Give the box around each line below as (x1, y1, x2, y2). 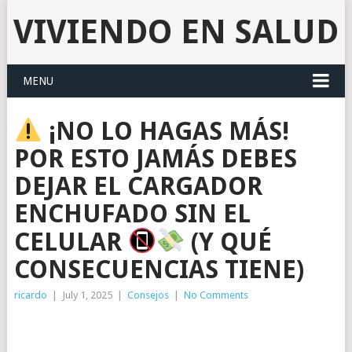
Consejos (126, 288, 169, 301)
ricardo (13, 288, 47, 301)
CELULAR (13, 226, 128, 257)
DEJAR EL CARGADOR (13, 170, 262, 201)
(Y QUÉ (185, 226, 273, 257)
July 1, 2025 (61, 288, 112, 301)
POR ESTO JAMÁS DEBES (13, 143, 297, 174)
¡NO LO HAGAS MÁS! (42, 115, 290, 146)
